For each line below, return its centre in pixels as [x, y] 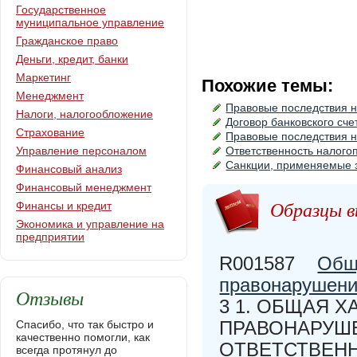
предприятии [50, 237]
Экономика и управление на [90, 224]
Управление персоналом [81, 151]
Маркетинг [43, 77]
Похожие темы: [268, 86]
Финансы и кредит [64, 206]
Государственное [61, 10]
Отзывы [50, 297]
